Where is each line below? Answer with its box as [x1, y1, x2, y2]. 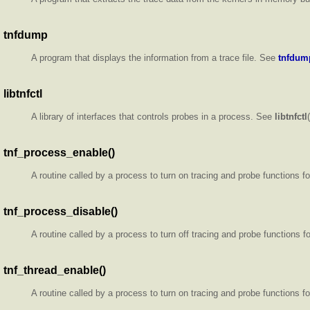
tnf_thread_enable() [3, 264, 106, 276]
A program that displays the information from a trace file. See [31, 52, 278, 63]
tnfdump [3, 28, 48, 41]
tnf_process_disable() [3, 205, 118, 217]
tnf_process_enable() [3, 146, 115, 158]
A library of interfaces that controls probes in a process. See [31, 111, 275, 122]
